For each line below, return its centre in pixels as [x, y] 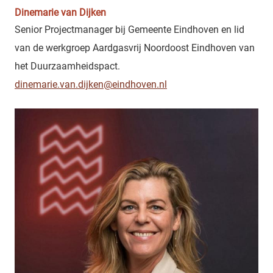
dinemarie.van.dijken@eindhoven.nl [91, 84]
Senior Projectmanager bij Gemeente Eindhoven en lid [129, 29]
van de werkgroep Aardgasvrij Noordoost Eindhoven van [135, 48]
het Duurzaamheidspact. [67, 66]
